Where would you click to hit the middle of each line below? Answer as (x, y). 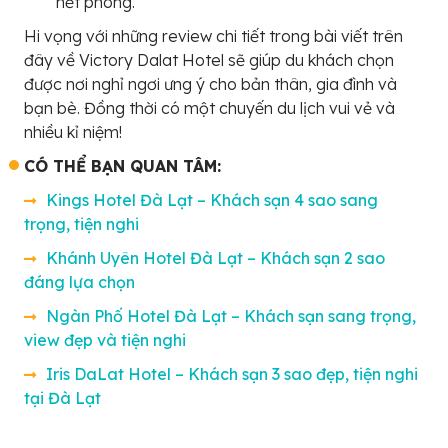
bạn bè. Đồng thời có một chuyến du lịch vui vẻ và (209, 107)
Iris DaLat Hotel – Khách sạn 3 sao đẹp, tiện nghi (232, 373)
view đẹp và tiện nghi (105, 339)
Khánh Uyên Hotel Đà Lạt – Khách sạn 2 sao (215, 257)
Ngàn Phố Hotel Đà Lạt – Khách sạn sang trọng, (231, 315)
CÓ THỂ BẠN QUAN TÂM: (122, 165)
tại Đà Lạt (62, 397)
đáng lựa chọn (79, 281)
